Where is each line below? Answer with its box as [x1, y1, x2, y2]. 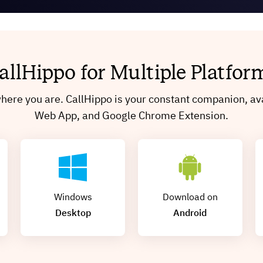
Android [173, 208, 207, 218]
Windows [53, 193, 92, 203]
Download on [162, 193, 218, 203]
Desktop [55, 208, 91, 218]
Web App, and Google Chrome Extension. [35, 110, 228, 122]
